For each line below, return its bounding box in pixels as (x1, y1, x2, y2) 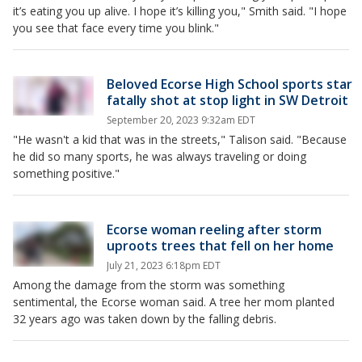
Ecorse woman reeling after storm (107, 221, 322, 238)
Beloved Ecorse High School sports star (107, 75, 352, 93)
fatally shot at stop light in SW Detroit (107, 91, 348, 109)
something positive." (13, 166, 120, 181)
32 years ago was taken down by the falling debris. (13, 311, 276, 326)
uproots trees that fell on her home (107, 237, 334, 255)
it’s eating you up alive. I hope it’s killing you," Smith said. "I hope (13, 3, 347, 19)
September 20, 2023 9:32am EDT (107, 113, 255, 127)
